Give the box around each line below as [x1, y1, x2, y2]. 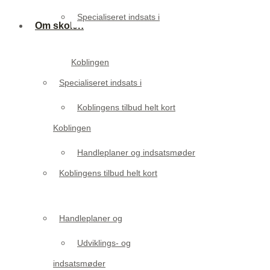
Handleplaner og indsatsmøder [77, 147, 195, 157]
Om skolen [35, 20, 84, 31]
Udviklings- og [77, 237, 131, 248]
